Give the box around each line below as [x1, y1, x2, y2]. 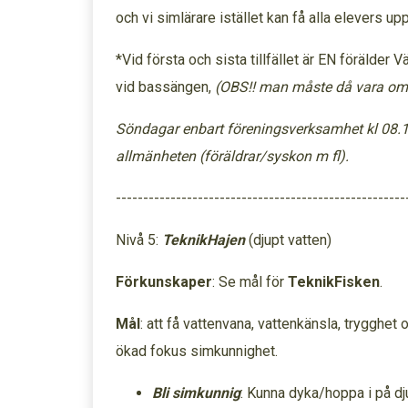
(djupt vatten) [249, 231, 331, 249]
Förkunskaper [116, 273, 212, 291]
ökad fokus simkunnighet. [116, 342, 278, 360]
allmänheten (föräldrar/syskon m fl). [116, 148, 349, 165]
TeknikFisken [288, 273, 380, 291]
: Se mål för [212, 273, 288, 291]
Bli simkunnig [152, 384, 240, 402]
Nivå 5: [116, 231, 162, 249]
